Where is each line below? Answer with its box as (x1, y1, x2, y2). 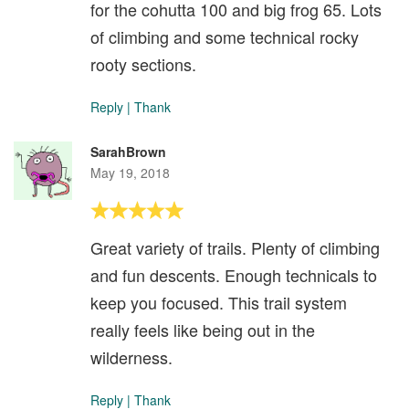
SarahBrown (90, 142, 166, 162)
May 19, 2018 (90, 163, 170, 183)
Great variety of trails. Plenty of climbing (90, 236, 380, 260)
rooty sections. (90, 52, 196, 77)
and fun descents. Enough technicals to (90, 263, 377, 288)
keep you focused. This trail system (90, 290, 347, 315)
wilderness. (90, 345, 173, 370)
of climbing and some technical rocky (90, 25, 359, 49)
